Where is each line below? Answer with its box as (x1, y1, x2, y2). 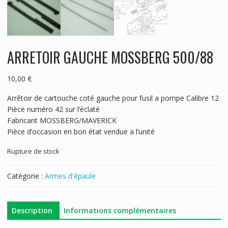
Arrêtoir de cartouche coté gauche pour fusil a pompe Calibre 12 (7, 93, 219, 103)
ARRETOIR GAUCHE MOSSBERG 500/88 (7, 46, 213, 68)
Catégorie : (7, 170, 45, 181)
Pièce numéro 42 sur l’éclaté (7, 104, 100, 114)
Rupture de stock (7, 146, 60, 156)
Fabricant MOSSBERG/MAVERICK (7, 115, 117, 125)
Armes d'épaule (44, 170, 96, 181)
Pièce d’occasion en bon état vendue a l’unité (7, 126, 155, 136)
